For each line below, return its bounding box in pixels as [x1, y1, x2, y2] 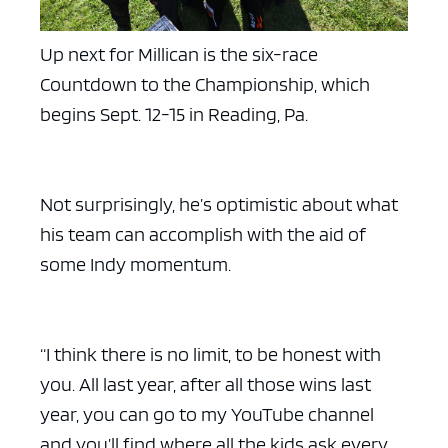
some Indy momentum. [40, 251, 231, 276]
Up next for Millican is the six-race [40, 41, 318, 66]
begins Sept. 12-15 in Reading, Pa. [40, 101, 308, 126]
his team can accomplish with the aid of [40, 221, 366, 246]
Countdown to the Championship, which [40, 71, 370, 96]
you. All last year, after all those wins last [40, 371, 371, 396]
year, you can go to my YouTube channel [40, 401, 374, 426]
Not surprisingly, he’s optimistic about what [40, 191, 398, 216]
